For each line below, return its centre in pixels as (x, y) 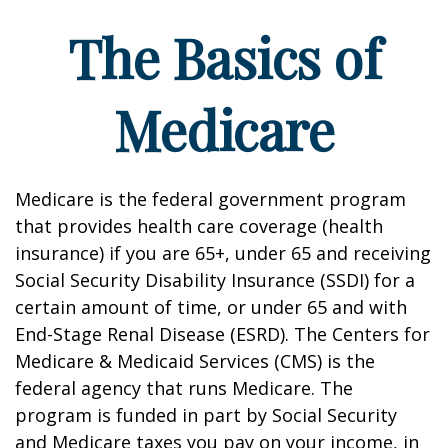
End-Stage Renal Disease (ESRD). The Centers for (222, 334)
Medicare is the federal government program (210, 199)
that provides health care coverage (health (199, 226)
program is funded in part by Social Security (206, 415)
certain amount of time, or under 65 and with (211, 307)
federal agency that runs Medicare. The (184, 388)
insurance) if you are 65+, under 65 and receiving (223, 253)
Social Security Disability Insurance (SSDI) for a (215, 280)
